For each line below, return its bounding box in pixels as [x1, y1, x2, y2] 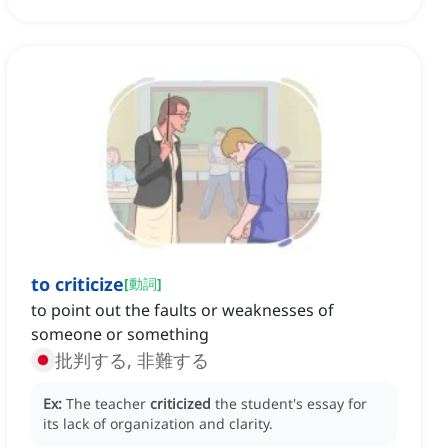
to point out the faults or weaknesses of [31, 299, 334, 322]
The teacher [66, 394, 150, 414]
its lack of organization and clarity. [43, 414, 273, 434]
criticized [150, 394, 211, 414]
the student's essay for [215, 394, 367, 414]
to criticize [31, 272, 124, 297]
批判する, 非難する [55, 348, 209, 373]
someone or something [31, 323, 209, 346]
